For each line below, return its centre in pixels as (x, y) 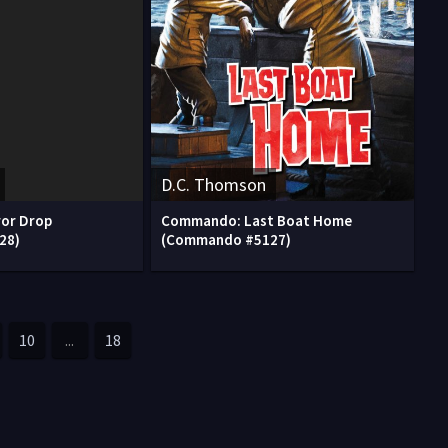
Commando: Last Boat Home (256, 220)
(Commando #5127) (226, 239)
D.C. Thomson (213, 184)
